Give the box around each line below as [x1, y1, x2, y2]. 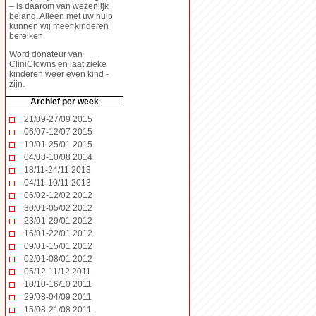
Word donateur [9, 49, 66, 59]
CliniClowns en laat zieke [9, 59, 107, 69]
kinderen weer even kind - [9, 68, 109, 79]
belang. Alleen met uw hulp [9, 11, 113, 21]
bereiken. [9, 30, 45, 41]
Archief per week [30, 96, 99, 107]
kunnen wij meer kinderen [9, 20, 109, 31]
